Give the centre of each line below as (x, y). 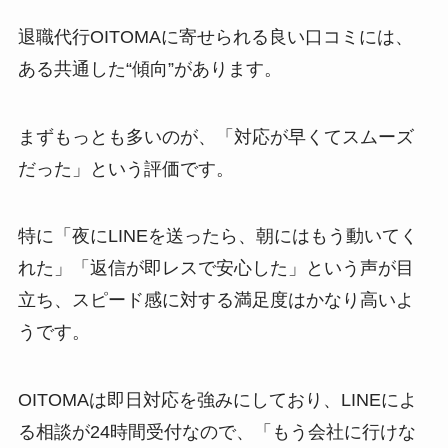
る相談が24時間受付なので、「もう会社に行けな (216, 432)
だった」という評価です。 (125, 168)
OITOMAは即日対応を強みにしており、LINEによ (217, 400)
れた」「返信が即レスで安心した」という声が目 (215, 268)
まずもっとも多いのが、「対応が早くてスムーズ (215, 136)
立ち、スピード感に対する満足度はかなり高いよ (215, 300)
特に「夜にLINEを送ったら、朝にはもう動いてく (217, 236)
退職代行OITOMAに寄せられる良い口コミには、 (215, 36)
